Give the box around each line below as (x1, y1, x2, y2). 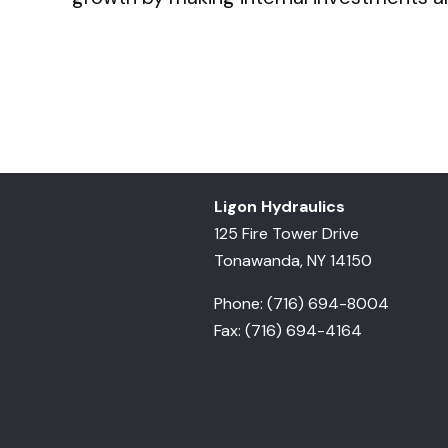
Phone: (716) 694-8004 (213, 293, 389, 314)
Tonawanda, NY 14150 (213, 250, 372, 271)
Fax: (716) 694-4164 (213, 320, 362, 341)
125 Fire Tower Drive (213, 223, 359, 244)
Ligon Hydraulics (213, 196, 345, 217)
